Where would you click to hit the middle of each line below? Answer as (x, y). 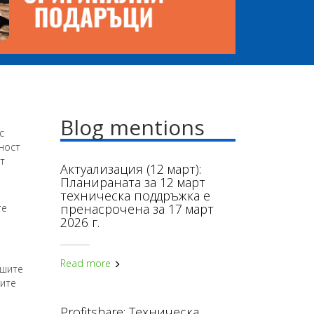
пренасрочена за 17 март (137, 209)
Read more (87, 263)
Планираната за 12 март (133, 182)
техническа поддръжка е (135, 196)
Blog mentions (132, 127)
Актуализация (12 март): (131, 169)
